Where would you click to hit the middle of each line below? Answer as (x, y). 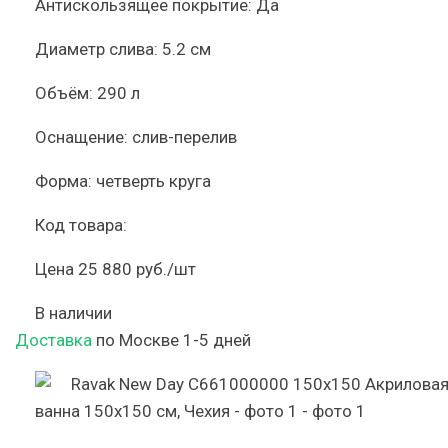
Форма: (63, 181)
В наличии (73, 313)
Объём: (64, 93)
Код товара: (81, 225)
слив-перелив (184, 137)
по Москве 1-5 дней (171, 340)
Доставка (53, 340)
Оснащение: (81, 137)
